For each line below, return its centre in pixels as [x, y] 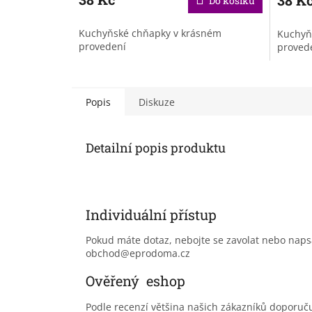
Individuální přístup [151, 214]
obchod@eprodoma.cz [138, 253]
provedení [102, 46]
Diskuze [157, 102]
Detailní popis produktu [156, 147]
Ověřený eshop [135, 281]
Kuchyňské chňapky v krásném [150, 33]
